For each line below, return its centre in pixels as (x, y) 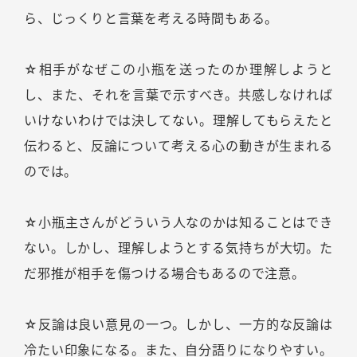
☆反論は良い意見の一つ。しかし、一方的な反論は (178, 325)
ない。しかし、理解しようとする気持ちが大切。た (178, 248)
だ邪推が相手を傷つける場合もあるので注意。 (165, 274)
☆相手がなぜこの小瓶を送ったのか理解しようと (178, 70)
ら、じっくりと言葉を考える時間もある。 (151, 19)
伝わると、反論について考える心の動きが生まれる (178, 146)
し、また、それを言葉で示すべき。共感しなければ (178, 95)
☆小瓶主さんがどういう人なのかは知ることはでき (178, 223)
